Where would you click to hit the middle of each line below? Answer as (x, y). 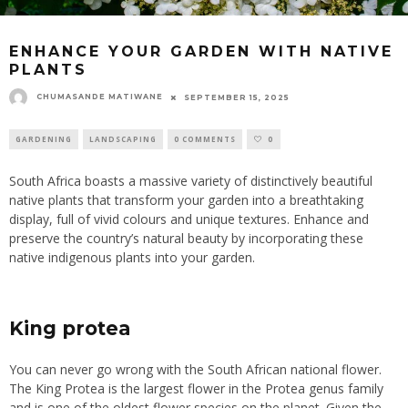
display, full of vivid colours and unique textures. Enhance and (189, 219)
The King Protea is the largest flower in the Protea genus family (196, 389)
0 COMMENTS (205, 139)
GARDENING (44, 139)
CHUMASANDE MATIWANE (100, 97)
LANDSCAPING (123, 139)
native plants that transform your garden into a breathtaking (186, 200)
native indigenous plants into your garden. (132, 258)
